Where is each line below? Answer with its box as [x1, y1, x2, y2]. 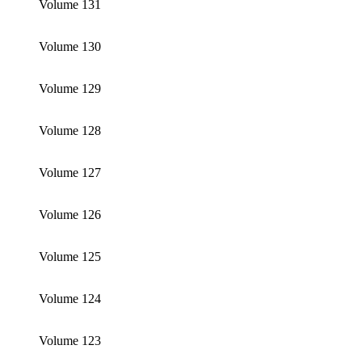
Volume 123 [39, 333, 101, 347]
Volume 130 [39, 39, 101, 53]
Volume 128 [39, 123, 101, 137]
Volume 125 [39, 249, 101, 263]
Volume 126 [39, 207, 101, 221]
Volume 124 [39, 291, 101, 305]
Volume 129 [39, 81, 101, 95]
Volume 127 [39, 165, 101, 179]
